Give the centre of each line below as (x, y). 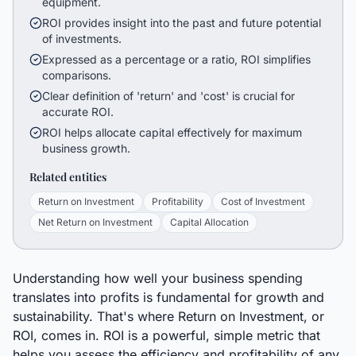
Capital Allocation (209, 222)
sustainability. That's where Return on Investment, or (168, 316)
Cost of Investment (263, 201)
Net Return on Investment (95, 222)
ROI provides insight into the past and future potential (182, 23)
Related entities (68, 177)
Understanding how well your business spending (158, 278)
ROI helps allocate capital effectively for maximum (172, 132)
